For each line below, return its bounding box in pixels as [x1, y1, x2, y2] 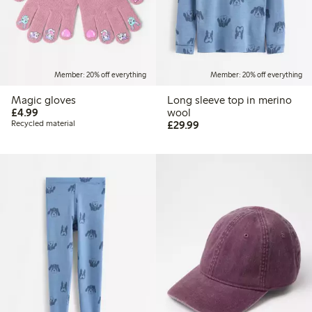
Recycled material [11, 118, 75, 129]
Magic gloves [11, 93, 76, 107]
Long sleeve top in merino [166, 93, 292, 107]
